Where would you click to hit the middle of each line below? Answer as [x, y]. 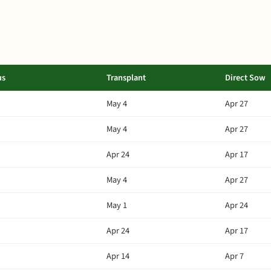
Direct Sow [245, 78]
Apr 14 [118, 256]
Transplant [126, 78]
